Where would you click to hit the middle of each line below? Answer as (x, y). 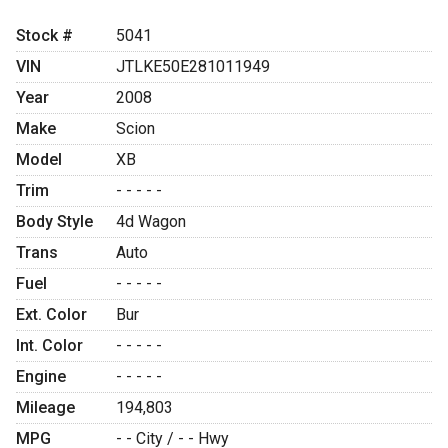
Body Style (54, 221)
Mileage (45, 407)
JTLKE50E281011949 (193, 66)
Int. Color (49, 345)
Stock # (44, 35)
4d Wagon (151, 221)
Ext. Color (51, 314)
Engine (41, 376)
